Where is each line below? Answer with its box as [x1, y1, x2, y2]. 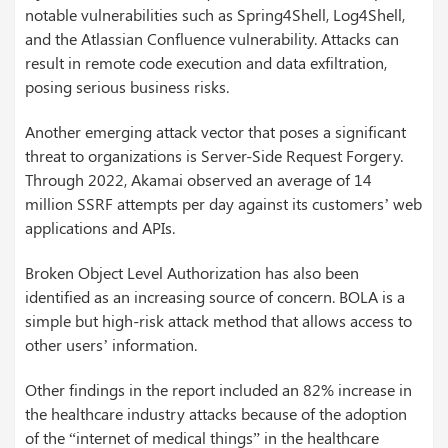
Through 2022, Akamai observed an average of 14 [25, 169, 372, 191]
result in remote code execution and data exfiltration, [25, 52, 387, 74]
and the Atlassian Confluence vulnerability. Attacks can [25, 28, 399, 50]
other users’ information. [25, 334, 197, 356]
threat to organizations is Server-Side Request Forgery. [25, 145, 403, 167]
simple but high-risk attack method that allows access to [25, 310, 412, 332]
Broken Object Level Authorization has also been [25, 262, 359, 284]
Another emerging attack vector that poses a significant [25, 121, 406, 143]
